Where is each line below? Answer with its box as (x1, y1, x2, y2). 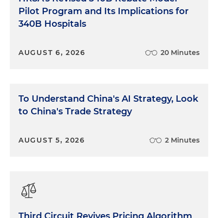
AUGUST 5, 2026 (18, 136, 85, 145)
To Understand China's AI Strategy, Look (18, 93, 198, 104)
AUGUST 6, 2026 (18, 48, 86, 57)
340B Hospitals (18, 18, 86, 29)
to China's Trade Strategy (18, 106, 132, 117)
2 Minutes (165, 136, 200, 145)
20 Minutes (161, 48, 200, 57)
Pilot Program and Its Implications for (18, 6, 189, 17)
